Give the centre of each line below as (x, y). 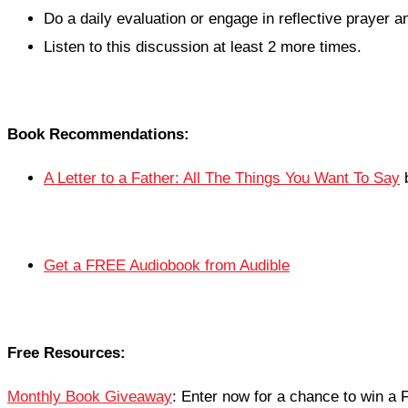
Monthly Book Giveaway (90, 397)
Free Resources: (66, 353)
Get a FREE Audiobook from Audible (167, 266)
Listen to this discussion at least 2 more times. (203, 47)
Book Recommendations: (98, 135)
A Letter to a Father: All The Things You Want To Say (222, 178)
